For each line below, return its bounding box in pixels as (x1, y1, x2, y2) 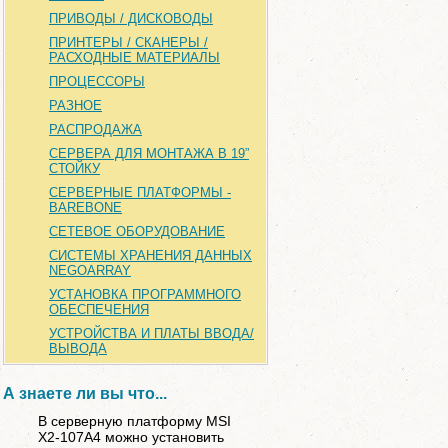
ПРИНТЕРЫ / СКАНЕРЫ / (49, 35, 208, 50)
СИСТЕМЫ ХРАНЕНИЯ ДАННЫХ (49, 248, 252, 263)
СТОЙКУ (49, 161, 100, 176)
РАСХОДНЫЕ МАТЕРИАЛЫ (49, 50, 220, 65)
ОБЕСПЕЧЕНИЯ (49, 302, 149, 317)
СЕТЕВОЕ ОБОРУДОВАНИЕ (49, 224, 225, 239)
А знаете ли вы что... (3, 385, 167, 402)
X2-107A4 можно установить (38, 429, 224, 445)
